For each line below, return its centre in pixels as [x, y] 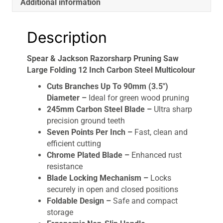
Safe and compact [144, 201]
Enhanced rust [156, 155]
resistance [65, 166]
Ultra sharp [172, 109]
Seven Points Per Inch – [90, 132]
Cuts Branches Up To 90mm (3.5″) [108, 86]
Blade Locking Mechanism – [98, 178]
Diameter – [67, 98]
